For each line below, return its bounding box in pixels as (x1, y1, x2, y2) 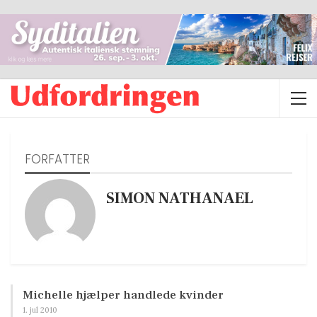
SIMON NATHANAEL (106, 188, 253, 209)
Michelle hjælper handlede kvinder (23, 287, 224, 303)
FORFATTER (25, 151, 90, 168)
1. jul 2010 (23, 304, 57, 315)
